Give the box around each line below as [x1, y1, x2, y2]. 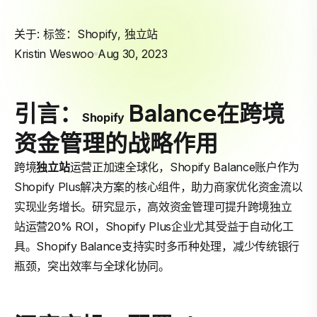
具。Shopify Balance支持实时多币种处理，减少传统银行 [14, 239, 300, 253]
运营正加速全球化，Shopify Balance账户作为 [69, 160, 300, 174]
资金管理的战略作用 [14, 128, 218, 156]
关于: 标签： [14, 27, 77, 41]
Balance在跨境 [124, 98, 284, 127]
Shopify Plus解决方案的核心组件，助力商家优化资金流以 [14, 180, 303, 194]
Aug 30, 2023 [97, 47, 168, 61]
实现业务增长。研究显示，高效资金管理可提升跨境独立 [14, 200, 292, 214]
